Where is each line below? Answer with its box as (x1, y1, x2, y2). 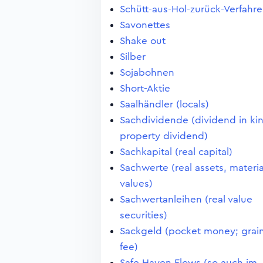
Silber (120, 52, 146, 62)
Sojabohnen (120, 68, 174, 77)
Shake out (120, 36, 166, 46)
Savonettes (120, 20, 170, 30)
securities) (120, 210, 167, 220)
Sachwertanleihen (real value (120, 194, 252, 204)
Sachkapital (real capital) (120, 147, 232, 157)
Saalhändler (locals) (120, 99, 209, 109)
